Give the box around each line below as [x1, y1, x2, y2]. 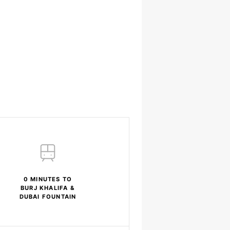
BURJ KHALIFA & [21, 184, 75, 192]
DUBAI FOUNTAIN [19, 193, 76, 201]
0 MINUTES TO [23, 176, 72, 183]
